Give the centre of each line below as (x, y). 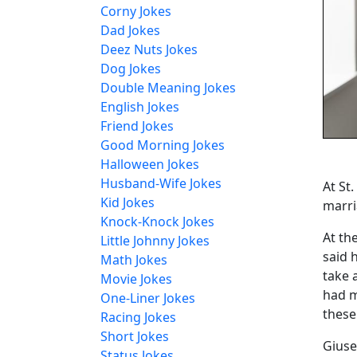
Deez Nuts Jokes (149, 49)
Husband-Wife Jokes (161, 183)
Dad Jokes (130, 30)
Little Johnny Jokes (155, 241)
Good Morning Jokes (163, 145)
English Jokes (140, 107)
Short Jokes (135, 336)
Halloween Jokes (150, 164)
